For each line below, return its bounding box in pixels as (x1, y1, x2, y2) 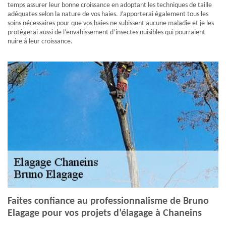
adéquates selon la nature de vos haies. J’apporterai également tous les (8, 11, 208, 19)
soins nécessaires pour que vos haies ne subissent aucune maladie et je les (8, 20, 214, 28)
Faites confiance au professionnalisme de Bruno (8, 196, 209, 207)
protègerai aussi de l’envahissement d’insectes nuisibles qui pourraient (8, 29, 205, 37)
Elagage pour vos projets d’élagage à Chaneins (8, 208, 202, 219)
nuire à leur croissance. (8, 38, 73, 46)
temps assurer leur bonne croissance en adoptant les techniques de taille (8, 2, 212, 10)
